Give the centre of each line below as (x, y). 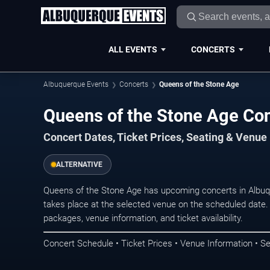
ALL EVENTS (133, 49)
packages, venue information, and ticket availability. (143, 218)
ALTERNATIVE (79, 164)
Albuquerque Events (76, 84)
